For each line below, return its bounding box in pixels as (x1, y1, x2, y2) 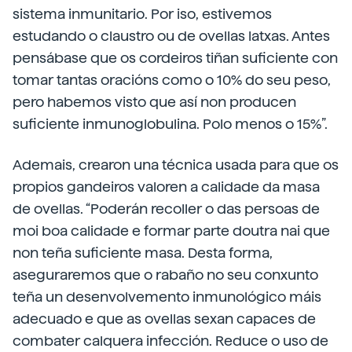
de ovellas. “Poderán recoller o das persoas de (13, 200, 320, 218)
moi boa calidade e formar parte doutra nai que (13, 222, 330, 240)
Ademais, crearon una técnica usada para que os (13, 156, 339, 174)
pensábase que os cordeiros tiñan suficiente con (13, 49, 338, 67)
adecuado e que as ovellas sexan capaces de (13, 310, 316, 328)
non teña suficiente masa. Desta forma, (13, 244, 273, 262)
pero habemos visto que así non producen (13, 93, 296, 111)
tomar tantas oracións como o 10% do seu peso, (13, 71, 331, 89)
